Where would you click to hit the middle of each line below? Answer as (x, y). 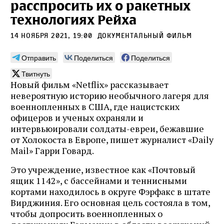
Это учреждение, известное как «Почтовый (103, 169)
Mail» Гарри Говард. (52, 150)
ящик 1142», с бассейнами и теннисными (99, 180)
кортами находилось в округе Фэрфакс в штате (110, 191)
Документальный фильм (144, 35)
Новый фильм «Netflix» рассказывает (89, 84)
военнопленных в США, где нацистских (95, 106)
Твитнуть (36, 73)
